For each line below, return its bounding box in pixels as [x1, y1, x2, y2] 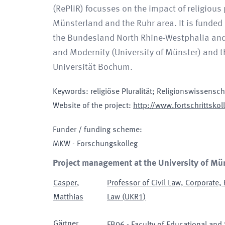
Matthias [53, 193, 83, 201]
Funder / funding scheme [53, 126, 140, 134]
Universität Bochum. [53, 63, 133, 72]
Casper [53, 179, 77, 187]
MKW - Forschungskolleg [53, 140, 138, 148]
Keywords [53, 88, 86, 96]
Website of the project [53, 102, 129, 110]
